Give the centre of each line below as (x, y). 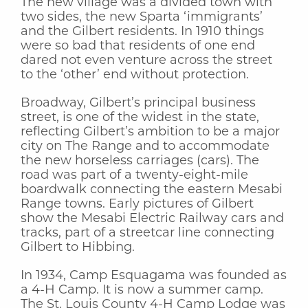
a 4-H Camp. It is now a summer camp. (142, 290)
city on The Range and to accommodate (145, 146)
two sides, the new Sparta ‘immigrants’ (142, 17)
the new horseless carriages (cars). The (140, 161)
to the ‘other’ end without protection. (135, 75)
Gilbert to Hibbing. (78, 247)
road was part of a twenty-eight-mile (134, 175)
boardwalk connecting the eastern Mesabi (152, 190)
